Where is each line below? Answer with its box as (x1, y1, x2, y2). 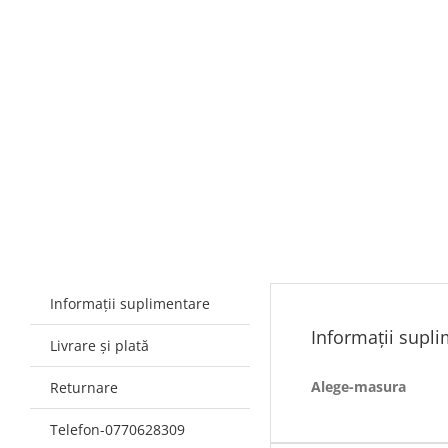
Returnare (49, 377, 118, 397)
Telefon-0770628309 (49, 419, 185, 439)
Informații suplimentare (49, 293, 210, 313)
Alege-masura (310, 376, 406, 396)
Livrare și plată (49, 335, 149, 355)
